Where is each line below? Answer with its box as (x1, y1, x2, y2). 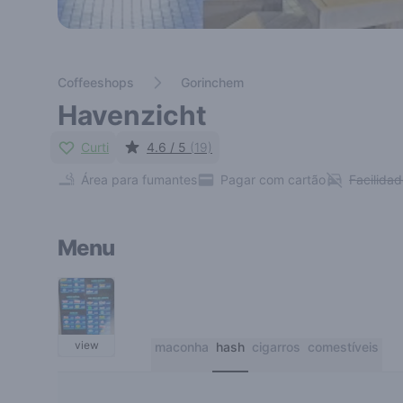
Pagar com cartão (220, 172, 326, 187)
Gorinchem (181, 75, 244, 90)
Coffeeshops (58, 75, 134, 90)
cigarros (252, 339, 300, 354)
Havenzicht (58, 99, 207, 131)
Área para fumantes (81, 172, 197, 187)
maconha (155, 339, 209, 354)
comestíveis (308, 339, 379, 354)
